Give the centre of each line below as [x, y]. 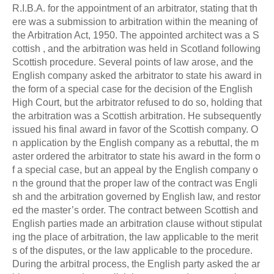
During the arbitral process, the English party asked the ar [136, 264]
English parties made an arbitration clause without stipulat [137, 223]
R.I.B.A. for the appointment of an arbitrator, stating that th [135, 8]
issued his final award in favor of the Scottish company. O [135, 129]
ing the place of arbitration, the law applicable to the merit [135, 237]
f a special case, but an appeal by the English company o [135, 169]
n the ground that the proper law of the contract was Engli [135, 183]
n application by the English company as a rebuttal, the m [135, 143]
